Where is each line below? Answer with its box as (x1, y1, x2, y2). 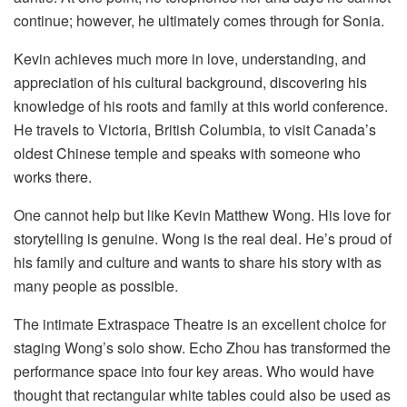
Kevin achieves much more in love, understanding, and (14, 48, 366, 70)
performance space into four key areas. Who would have (14, 361, 374, 382)
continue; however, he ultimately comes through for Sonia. (14, 10, 384, 32)
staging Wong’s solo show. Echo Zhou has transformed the (14, 337, 391, 359)
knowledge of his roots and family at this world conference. (14, 95, 388, 117)
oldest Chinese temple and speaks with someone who (14, 143, 361, 164)
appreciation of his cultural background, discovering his (14, 72, 367, 94)
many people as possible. (14, 275, 178, 297)
